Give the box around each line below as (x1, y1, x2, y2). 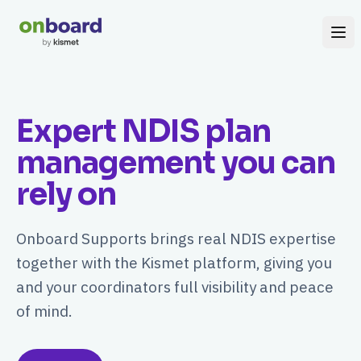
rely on (16, 175, 117, 214)
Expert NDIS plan (16, 112, 271, 151)
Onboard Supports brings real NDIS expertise (16, 229, 336, 248)
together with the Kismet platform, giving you (16, 253, 332, 272)
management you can (16, 143, 335, 182)
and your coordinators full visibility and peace (16, 277, 334, 297)
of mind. (16, 301, 73, 321)
